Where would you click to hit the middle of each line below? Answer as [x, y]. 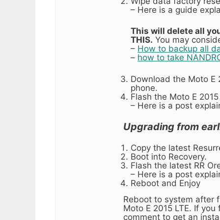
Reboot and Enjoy [165, 183]
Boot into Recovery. [169, 156]
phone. [144, 88]
